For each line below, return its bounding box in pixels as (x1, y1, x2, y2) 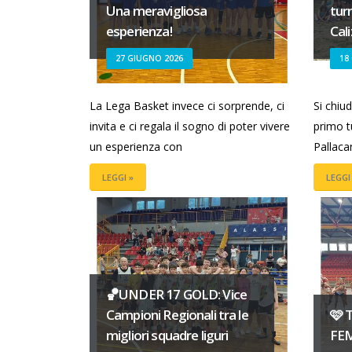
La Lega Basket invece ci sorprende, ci (90, 98, 284, 113)
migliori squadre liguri (106, 325, 229, 344)
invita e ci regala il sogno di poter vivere (90, 119, 290, 134)
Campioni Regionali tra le (106, 305, 248, 324)
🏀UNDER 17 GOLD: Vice (106, 284, 247, 303)
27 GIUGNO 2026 (115, 52, 183, 64)
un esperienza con (90, 139, 182, 154)
